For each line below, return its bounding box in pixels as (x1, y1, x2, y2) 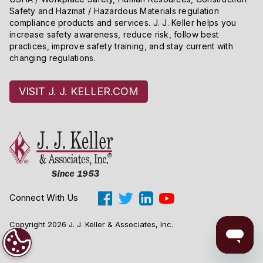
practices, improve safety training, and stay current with (9, 41, 233, 51)
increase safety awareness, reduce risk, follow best (9, 29, 219, 39)
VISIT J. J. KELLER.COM (19, 85, 139, 97)
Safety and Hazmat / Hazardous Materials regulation (9, 5, 219, 16)
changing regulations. (9, 52, 96, 63)
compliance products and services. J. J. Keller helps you (9, 17, 237, 28)
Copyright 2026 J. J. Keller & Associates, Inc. (9, 219, 173, 229)
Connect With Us (9, 192, 78, 204)
